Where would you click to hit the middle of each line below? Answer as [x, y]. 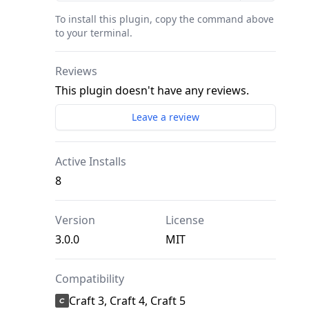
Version [75, 220]
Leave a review [166, 117]
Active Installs [91, 161]
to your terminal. [94, 33]
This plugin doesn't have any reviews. [152, 90]
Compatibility [90, 279]
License [185, 220]
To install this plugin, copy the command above [165, 19]
